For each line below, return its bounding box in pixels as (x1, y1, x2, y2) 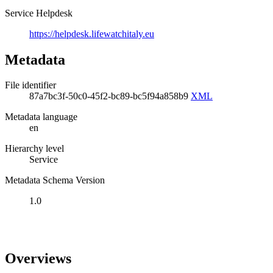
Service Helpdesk (5, 7, 73, 18)
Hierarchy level (5, 143, 64, 154)
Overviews (5, 250, 71, 267)
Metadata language (5, 112, 77, 122)
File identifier (5, 80, 56, 91)
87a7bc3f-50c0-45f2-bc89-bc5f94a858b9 (29, 91, 191, 102)
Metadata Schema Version (5, 175, 105, 186)
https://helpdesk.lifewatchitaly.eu (29, 28, 154, 39)
